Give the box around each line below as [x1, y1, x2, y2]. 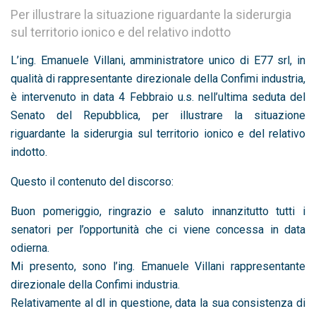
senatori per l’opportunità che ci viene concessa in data [11, 222, 305, 236]
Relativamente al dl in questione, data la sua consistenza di [11, 296, 305, 310]
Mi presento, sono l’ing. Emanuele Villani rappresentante [11, 259, 305, 273]
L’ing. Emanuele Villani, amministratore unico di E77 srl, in [11, 53, 305, 67]
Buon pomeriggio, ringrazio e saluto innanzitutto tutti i [11, 204, 305, 218]
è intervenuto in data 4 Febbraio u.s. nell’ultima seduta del [11, 90, 305, 104]
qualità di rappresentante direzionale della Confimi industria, [11, 71, 305, 85]
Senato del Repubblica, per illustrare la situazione [11, 108, 305, 122]
